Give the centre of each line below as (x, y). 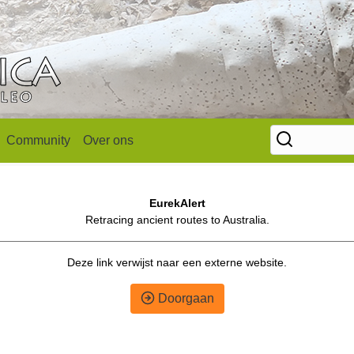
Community (38, 140)
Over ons (108, 140)
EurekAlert (177, 203)
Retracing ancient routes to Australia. (177, 220)
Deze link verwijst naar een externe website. (177, 262)
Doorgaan (184, 298)
